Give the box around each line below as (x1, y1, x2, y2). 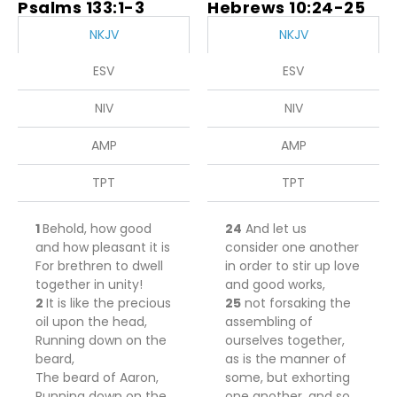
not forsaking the (241, 294, 351, 312)
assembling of (225, 313, 313, 331)
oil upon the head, (35, 313, 147, 331)
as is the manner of (225, 350, 346, 368)
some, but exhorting (225, 369, 350, 386)
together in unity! (35, 276, 143, 293)
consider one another (225, 238, 359, 256)
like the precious (66, 294, 171, 312)
